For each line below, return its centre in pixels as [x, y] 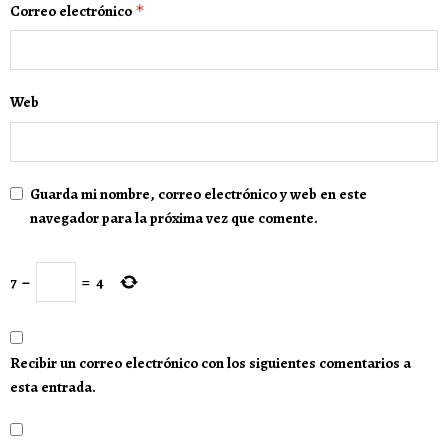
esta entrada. [53, 387]
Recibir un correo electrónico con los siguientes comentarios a [210, 363]
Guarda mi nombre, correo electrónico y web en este [198, 193]
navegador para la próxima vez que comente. [174, 217]
